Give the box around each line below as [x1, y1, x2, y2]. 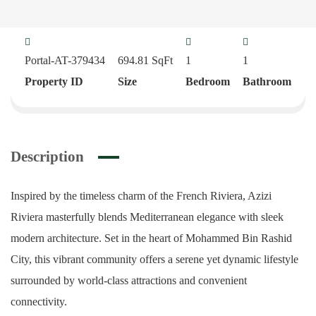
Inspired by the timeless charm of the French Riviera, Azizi [11, 190, 272, 202]
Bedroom [186, 75, 230, 87]
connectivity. [11, 296, 67, 308]
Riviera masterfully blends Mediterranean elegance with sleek [11, 211, 284, 223]
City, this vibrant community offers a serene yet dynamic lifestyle [11, 253, 298, 265]
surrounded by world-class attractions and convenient [11, 274, 247, 286]
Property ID [25, 75, 83, 87]
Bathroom [243, 75, 291, 87]
